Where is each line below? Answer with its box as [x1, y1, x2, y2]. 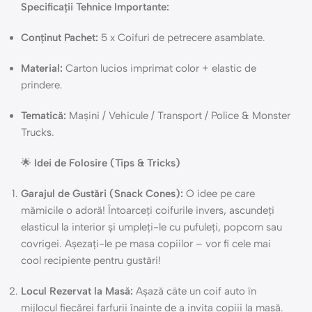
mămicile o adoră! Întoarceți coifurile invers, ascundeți [21, 204, 274, 217]
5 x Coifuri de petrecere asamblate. [98, 31, 265, 44]
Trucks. [21, 126, 54, 139]
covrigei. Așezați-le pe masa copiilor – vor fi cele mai [21, 237, 271, 250]
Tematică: [21, 109, 66, 122]
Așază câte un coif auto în [133, 285, 256, 297]
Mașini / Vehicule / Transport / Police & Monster [66, 109, 290, 122]
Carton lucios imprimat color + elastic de [63, 62, 256, 75]
